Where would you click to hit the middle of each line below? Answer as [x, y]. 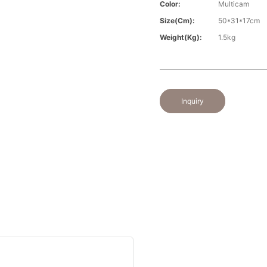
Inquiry [193, 101]
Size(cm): [178, 21]
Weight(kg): [181, 38]
